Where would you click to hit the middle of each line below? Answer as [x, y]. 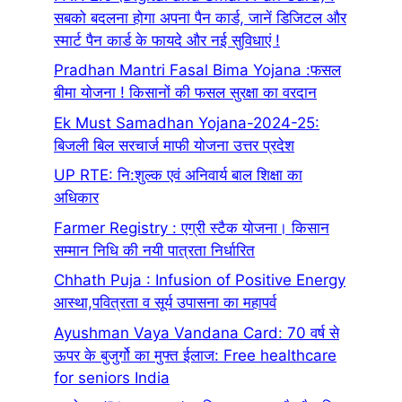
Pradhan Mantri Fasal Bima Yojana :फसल [197, 70]
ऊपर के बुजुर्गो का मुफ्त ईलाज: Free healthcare [195, 355]
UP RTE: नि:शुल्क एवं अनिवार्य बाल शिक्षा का [178, 175]
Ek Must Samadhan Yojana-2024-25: [187, 122]
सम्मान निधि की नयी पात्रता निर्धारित [154, 250]
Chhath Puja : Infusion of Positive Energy [200, 280]
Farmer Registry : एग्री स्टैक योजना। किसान [192, 227]
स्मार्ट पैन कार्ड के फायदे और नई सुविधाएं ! [167, 40]
